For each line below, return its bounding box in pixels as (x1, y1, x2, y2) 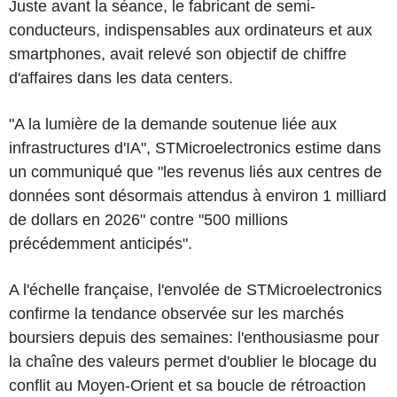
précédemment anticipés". (9, 234, 192, 253)
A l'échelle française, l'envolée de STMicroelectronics (9, 280, 382, 299)
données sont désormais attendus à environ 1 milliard (9, 186, 386, 205)
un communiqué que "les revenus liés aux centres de (9, 162, 382, 181)
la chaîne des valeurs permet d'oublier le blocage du (9, 352, 377, 370)
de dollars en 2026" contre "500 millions (9, 210, 288, 229)
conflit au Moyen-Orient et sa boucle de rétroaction (9, 376, 366, 394)
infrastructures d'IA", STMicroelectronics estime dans (9, 138, 381, 157)
